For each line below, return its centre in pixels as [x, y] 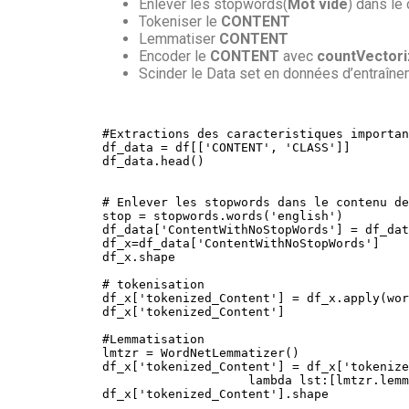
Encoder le [174, 56]
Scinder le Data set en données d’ [246, 73]
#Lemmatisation [153, 339]
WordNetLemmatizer [219, 352]
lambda [270, 380]
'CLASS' [310, 147]
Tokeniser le [180, 21]
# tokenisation [153, 284]
